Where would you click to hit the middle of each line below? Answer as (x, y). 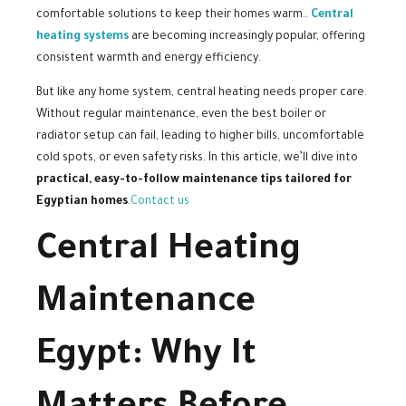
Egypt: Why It (146, 358)
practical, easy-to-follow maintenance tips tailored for (194, 181)
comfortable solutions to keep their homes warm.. (174, 16)
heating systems (82, 38)
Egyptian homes (82, 203)
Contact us (161, 203)
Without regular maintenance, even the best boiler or (181, 116)
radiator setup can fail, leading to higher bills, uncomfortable (200, 137)
